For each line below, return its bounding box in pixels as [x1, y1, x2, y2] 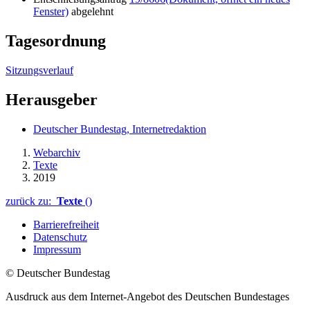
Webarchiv [33, 146, 80, 158]
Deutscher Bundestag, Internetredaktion [33, 122, 206, 135]
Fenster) [33, 5, 69, 17]
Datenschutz [33, 230, 87, 243]
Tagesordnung [6, 31, 106, 50]
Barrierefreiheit [33, 218, 99, 230]
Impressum [33, 243, 81, 255]
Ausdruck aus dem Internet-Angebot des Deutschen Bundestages [6, 290, 289, 302]
